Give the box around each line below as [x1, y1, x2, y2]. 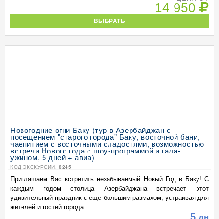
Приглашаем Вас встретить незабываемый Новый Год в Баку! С [10, 175, 209, 183]
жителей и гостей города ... [10, 203, 91, 211]
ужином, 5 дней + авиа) [10, 152, 95, 162]
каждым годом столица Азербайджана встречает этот [10, 185, 209, 192]
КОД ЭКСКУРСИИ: [10, 163, 59, 170]
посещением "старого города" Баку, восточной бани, [10, 131, 200, 142]
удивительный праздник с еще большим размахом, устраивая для [10, 194, 209, 201]
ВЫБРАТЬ [93, 18, 126, 24]
